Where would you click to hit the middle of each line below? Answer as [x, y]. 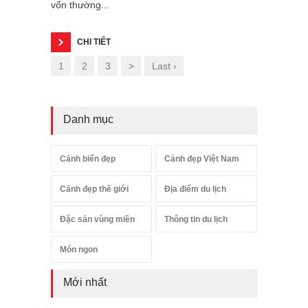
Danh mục [88, 120]
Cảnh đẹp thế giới [94, 189]
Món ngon [79, 250]
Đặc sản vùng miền [97, 220]
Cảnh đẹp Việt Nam [202, 159]
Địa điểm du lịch [196, 189]
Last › [164, 66]
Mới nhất [85, 283]
